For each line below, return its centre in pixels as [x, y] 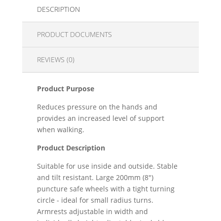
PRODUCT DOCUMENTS [74, 35]
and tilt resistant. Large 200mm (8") [95, 178]
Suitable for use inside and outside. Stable [107, 166]
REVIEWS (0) [55, 60]
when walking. [60, 130]
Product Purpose [65, 89]
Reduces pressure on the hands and [97, 107]
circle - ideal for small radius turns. [95, 200]
